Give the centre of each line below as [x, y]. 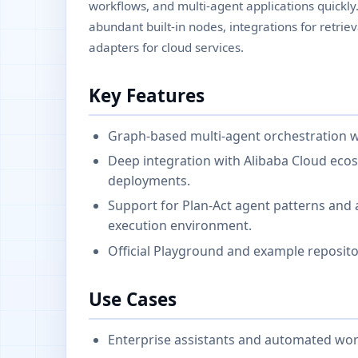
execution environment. [180, 226]
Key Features [147, 95]
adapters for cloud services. [166, 47]
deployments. [149, 180]
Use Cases [133, 299]
